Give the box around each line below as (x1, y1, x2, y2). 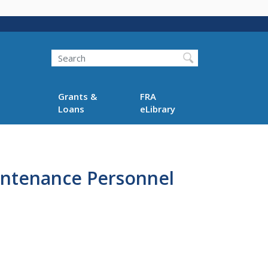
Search (37, 43, 65, 56)
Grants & (57, 90, 97, 102)
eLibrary (140, 102, 176, 115)
